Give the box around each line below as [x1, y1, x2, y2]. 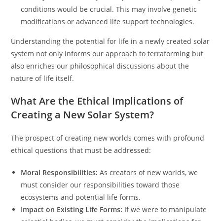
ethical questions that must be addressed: [11, 146, 151, 155]
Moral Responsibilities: [21, 168, 98, 177]
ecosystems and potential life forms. [21, 192, 141, 202]
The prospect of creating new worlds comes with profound [11, 133, 205, 143]
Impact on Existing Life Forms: [21, 205, 123, 214]
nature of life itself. [11, 74, 74, 83]
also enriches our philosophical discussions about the [11, 61, 189, 71]
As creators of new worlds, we [98, 168, 198, 177]
